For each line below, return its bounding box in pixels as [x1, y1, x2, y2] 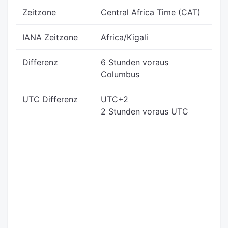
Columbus [101, 69, 139, 79]
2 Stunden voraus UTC [101, 106, 188, 117]
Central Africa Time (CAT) [101, 7, 201, 17]
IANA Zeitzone [22, 32, 78, 42]
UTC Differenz [22, 94, 78, 104]
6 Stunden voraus [101, 57, 168, 67]
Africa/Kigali [101, 32, 148, 42]
